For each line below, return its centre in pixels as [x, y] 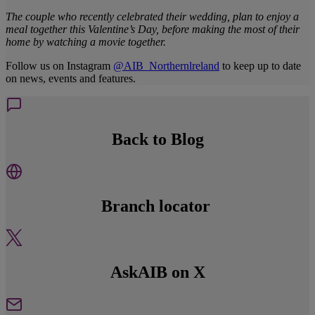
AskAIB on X [157, 272]
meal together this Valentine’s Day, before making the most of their [153, 29]
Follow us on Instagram [59, 65]
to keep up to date [260, 65]
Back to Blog [157, 139]
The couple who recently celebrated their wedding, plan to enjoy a [152, 16]
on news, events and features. [71, 78]
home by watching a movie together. [86, 41]
